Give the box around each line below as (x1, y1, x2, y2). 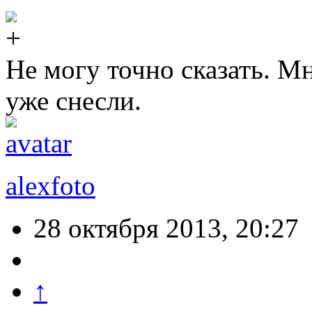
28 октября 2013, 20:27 (33, 213, 299, 244)
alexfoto (6, 171, 95, 201)
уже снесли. (6, 86, 141, 116)
